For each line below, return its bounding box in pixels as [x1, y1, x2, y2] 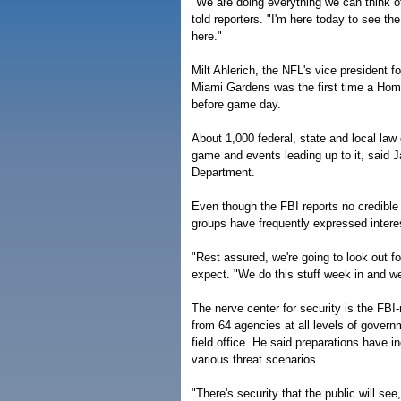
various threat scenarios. [192, 353, 320, 366]
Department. [192, 166, 255, 179]
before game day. [192, 98, 281, 111]
